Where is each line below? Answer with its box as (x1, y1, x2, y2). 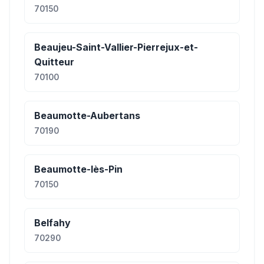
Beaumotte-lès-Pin (34, 163, 123, 175)
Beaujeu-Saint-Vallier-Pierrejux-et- (34, 41, 198, 53)
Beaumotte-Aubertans (34, 110, 140, 121)
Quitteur (34, 56, 74, 68)
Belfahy (34, 217, 71, 229)
